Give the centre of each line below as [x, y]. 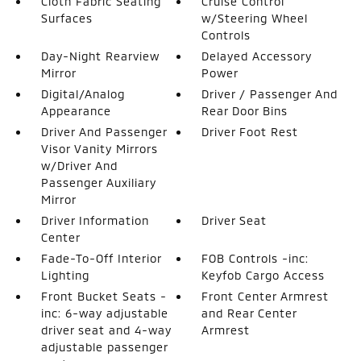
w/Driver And [79, 166]
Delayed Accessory [257, 56]
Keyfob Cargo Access [263, 275]
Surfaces [66, 18]
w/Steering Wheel [255, 18]
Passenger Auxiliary [98, 183]
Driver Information [95, 220]
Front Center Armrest [266, 296]
